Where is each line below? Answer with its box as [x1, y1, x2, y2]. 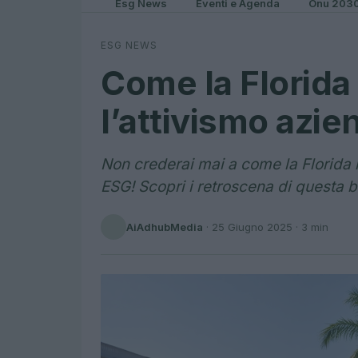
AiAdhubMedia [126, 220, 203, 233]
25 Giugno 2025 [212, 220, 292, 233]
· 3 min [292, 220, 328, 233]
